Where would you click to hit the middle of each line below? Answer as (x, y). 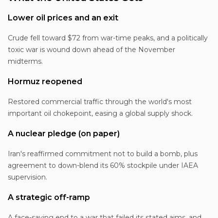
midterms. (25, 61)
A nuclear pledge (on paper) (64, 133)
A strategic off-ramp (49, 197)
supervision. (27, 177)
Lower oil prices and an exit (63, 18)
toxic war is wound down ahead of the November (91, 49)
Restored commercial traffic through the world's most (100, 101)
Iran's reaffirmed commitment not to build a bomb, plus (103, 154)
